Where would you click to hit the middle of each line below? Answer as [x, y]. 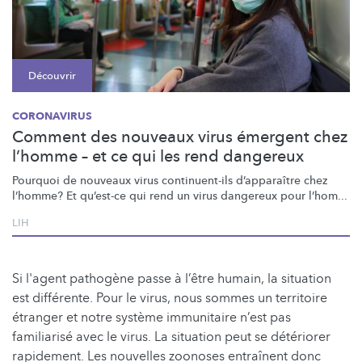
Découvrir [52, 76]
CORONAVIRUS [52, 116]
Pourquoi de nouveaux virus [87, 180]
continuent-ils [197, 180]
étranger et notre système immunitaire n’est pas [152, 317]
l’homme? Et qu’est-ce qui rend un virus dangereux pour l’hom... [180, 196]
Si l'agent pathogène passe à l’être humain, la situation [172, 278]
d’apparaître [268, 180]
